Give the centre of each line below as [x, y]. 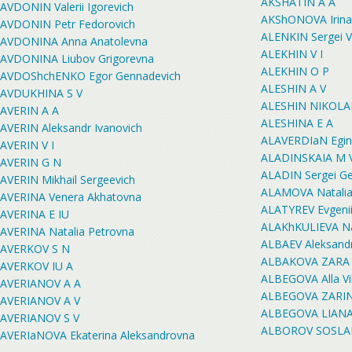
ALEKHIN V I [292, 54]
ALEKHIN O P [295, 71]
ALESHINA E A [297, 123]
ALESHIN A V [293, 88]
